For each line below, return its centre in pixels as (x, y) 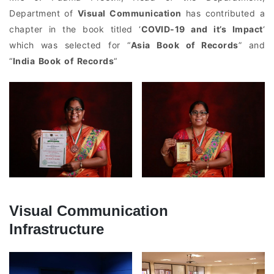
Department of (43, 13)
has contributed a (223, 13)
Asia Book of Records (184, 45)
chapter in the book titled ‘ (75, 29)
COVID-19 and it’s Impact (202, 29)
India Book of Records (63, 61)
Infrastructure (57, 229)
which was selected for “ (70, 45)
